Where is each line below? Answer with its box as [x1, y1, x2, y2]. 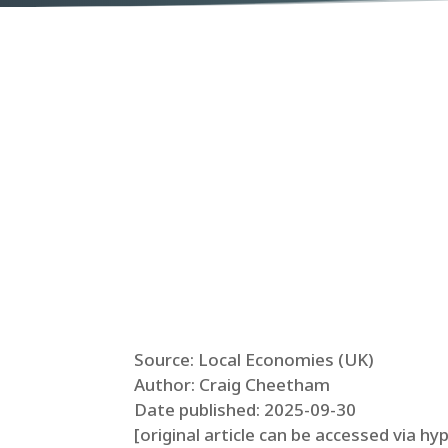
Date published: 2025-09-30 [134, 398, 357, 422]
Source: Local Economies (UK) [134, 348, 375, 372]
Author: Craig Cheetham [134, 373, 331, 397]
